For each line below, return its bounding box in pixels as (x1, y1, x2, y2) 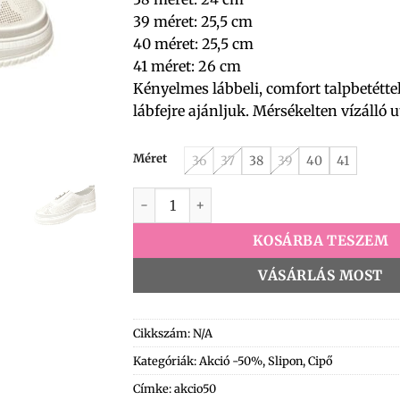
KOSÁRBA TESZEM (252, 231, 389, 249)
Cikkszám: (133, 325, 193, 340)
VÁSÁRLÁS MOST (258, 266, 383, 284)
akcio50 (174, 380, 216, 396)
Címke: (133, 380, 174, 396)
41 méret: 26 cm (133, 57, 241, 75)
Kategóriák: (133, 353, 199, 368)
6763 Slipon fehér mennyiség (132, 187, 317, 204)
